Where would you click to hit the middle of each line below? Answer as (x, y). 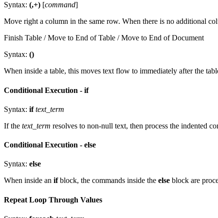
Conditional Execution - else (50, 145)
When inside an (29, 181)
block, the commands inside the (108, 181)
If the (13, 126)
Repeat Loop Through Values (53, 200)
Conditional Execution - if (46, 90)
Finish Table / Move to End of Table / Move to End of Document (104, 38)
